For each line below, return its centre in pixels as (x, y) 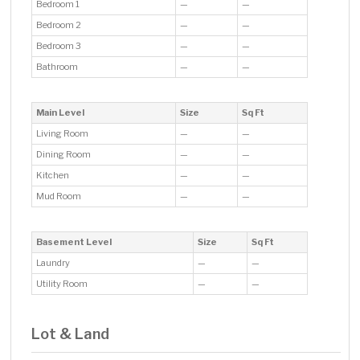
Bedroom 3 (60, 46)
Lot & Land (71, 334)
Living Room (63, 134)
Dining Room (65, 155)
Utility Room (63, 284)
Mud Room (60, 196)
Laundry (54, 263)
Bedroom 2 (60, 25)
